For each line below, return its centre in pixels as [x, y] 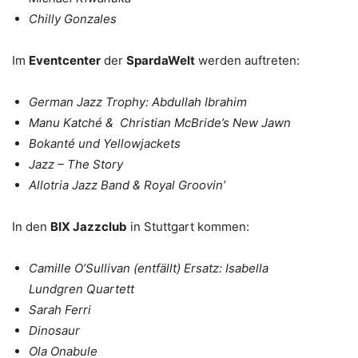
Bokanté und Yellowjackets [105, 144]
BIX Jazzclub [89, 227]
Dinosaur [54, 331]
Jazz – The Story [76, 165]
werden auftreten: [247, 61]
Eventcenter [65, 61]
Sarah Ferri [60, 310]
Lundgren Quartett [82, 289]
